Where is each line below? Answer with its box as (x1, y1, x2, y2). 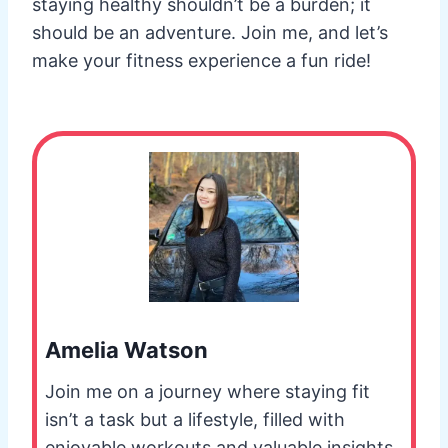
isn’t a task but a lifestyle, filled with (45, 409, 345, 431)
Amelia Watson (45, 337, 208, 364)
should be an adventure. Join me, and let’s (32, 22, 388, 44)
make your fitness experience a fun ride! (32, 50, 371, 72)
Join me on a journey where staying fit (45, 381, 370, 403)
